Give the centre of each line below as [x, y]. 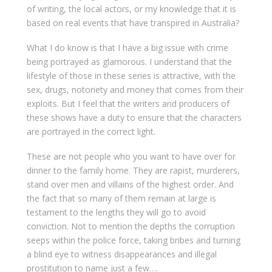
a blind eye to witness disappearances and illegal [121, 254]
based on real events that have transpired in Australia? [133, 22]
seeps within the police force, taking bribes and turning [133, 240]
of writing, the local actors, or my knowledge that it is [131, 8]
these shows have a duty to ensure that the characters [134, 117]
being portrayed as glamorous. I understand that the [129, 62]
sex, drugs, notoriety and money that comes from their [135, 90]
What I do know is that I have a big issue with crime [127, 48]
